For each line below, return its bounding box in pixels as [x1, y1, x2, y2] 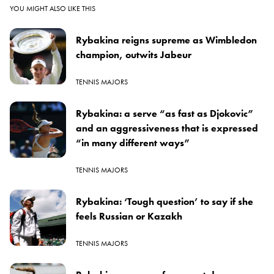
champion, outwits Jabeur [76, 48, 191, 61]
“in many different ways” [76, 136, 190, 149]
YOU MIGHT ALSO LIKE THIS [10, 3, 95, 13]
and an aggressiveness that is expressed [76, 121, 258, 135]
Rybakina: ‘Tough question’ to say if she [76, 194, 253, 208]
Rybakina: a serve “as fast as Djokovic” [76, 106, 254, 120]
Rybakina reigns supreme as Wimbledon [76, 33, 257, 46]
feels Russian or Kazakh [76, 209, 182, 223]
